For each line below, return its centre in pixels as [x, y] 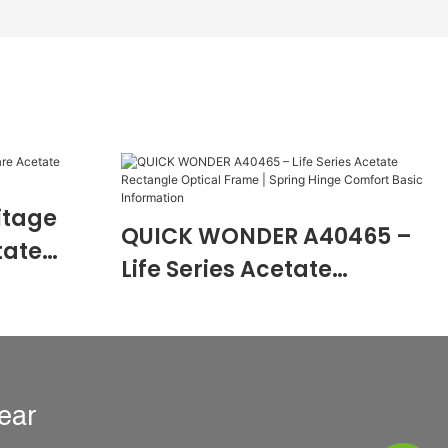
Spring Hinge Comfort [246, 336]
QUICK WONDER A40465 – [266, 237]
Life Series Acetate [226, 270]
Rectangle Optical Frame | [272, 303]
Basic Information [224, 369]
